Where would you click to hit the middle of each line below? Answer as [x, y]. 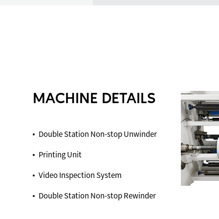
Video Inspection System [80, 175]
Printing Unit [60, 155]
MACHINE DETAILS [94, 99]
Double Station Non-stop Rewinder [98, 196]
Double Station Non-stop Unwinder [98, 134]
